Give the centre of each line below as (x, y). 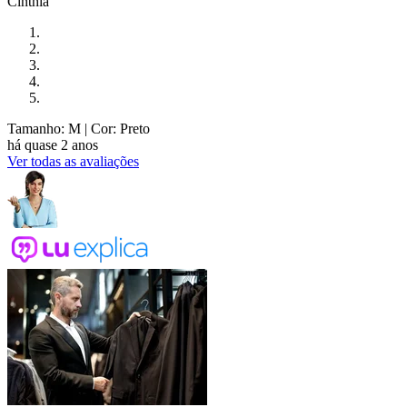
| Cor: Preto (115, 129)
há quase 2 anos (53, 145)
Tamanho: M (44, 129)
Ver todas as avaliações (73, 162)
